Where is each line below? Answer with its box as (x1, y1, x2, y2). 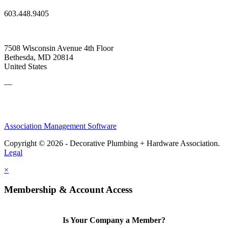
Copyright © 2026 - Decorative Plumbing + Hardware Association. (4, 139, 220, 148)
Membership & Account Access (4, 184, 132, 195)
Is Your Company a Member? (63, 216, 165, 225)
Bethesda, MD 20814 (4, 53, 73, 62)
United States (4, 62, 47, 71)
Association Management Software (4, 122, 117, 131)
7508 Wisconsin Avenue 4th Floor (4, 44, 113, 53)
